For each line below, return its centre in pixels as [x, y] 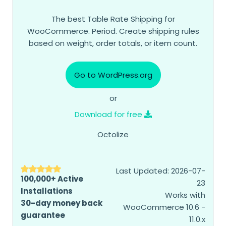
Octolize [113, 135]
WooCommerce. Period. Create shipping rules [113, 31]
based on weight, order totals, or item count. [113, 43]
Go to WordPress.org [113, 75]
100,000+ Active [52, 179]
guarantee [43, 215]
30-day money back [62, 203]
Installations [47, 191]
